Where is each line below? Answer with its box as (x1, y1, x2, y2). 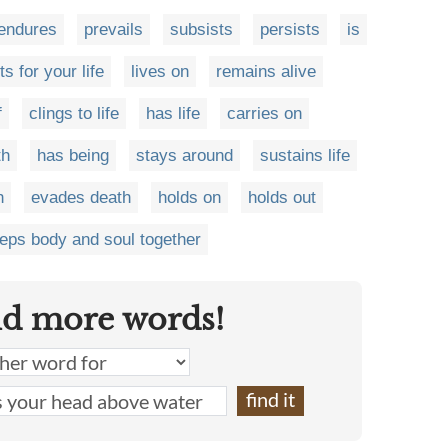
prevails (84, 20, 143, 39)
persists (260, 20, 320, 39)
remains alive (216, 62, 316, 81)
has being (37, 146, 109, 165)
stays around (136, 146, 233, 165)
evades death (31, 188, 131, 207)
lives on (131, 62, 189, 81)
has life (146, 104, 200, 123)
